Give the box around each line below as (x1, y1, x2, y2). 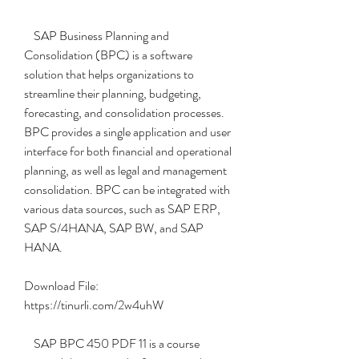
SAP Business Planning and (24, 26, 34, 45)
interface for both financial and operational (24, 142, 232, 160)
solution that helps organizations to (24, 65, 194, 83)
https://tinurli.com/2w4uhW (24, 296, 163, 314)
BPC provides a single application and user (24, 123, 231, 141)
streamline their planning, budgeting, (24, 84, 201, 103)
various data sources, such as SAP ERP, (24, 200, 220, 218)
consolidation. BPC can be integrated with (24, 180, 230, 199)
